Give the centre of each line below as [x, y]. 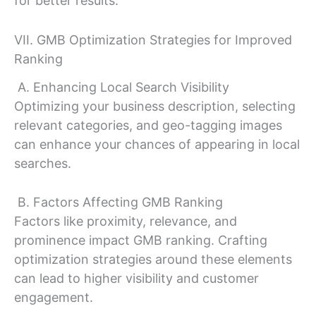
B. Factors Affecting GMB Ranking [119, 202]
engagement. [54, 298]
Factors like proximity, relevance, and [126, 221]
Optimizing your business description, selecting [155, 106]
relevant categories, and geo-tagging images [148, 125]
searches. [43, 163]
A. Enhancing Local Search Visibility [122, 87]
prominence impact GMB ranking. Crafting [141, 241]
